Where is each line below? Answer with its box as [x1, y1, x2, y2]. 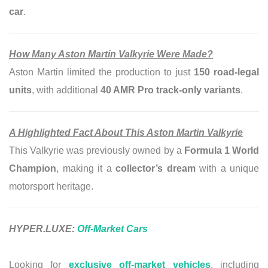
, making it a [56, 163, 115, 173]
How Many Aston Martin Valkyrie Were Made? [9, 48, 213, 59]
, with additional [32, 84, 100, 95]
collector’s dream [115, 163, 196, 173]
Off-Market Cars [77, 223, 148, 234]
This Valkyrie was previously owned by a [9, 145, 184, 156]
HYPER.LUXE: [9, 223, 77, 234]
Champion [9, 163, 56, 173]
